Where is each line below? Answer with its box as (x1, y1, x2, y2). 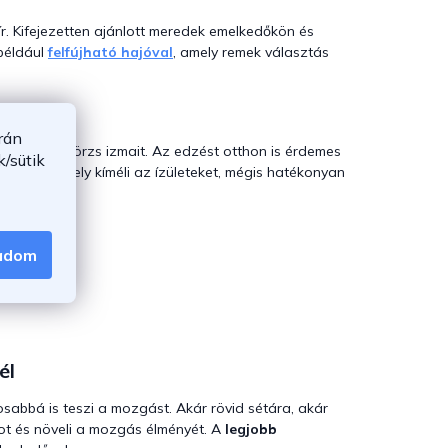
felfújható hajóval (48, 42, 173, 61)
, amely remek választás (173, 42, 329, 61)
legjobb (225, 420, 277, 439)
